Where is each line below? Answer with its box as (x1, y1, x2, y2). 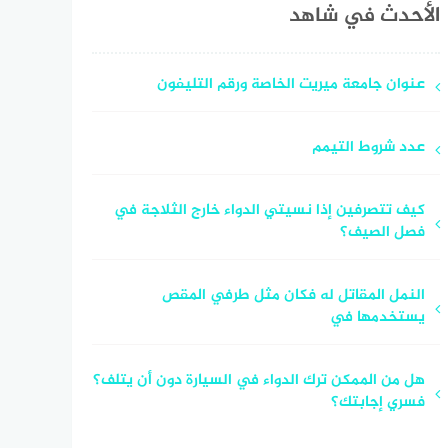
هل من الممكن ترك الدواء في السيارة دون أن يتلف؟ (92, 367, 425, 393)
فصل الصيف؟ (339, 219, 425, 245)
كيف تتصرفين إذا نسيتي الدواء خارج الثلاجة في (113, 197, 425, 223)
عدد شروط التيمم (311, 134, 425, 160)
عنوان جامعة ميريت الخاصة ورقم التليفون (156, 71, 425, 97)
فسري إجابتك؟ (330, 389, 425, 415)
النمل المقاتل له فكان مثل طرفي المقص (161, 282, 425, 308)
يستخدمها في (329, 304, 425, 330)
